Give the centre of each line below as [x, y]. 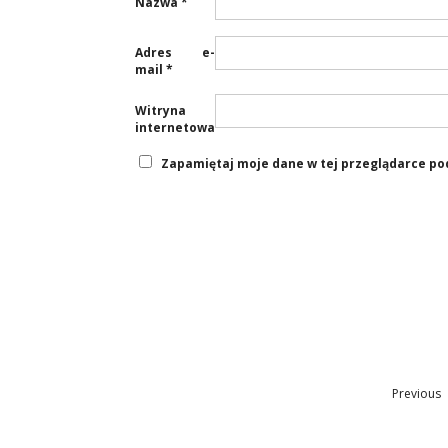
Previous [416, 393]
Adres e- [175, 52]
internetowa [175, 127]
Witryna [160, 110]
